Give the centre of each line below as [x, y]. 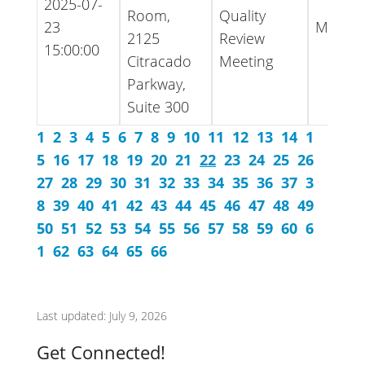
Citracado [159, 61]
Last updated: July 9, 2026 [102, 316]
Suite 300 [158, 107]
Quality [242, 15]
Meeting [246, 61]
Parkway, [156, 84]
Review [242, 38]
